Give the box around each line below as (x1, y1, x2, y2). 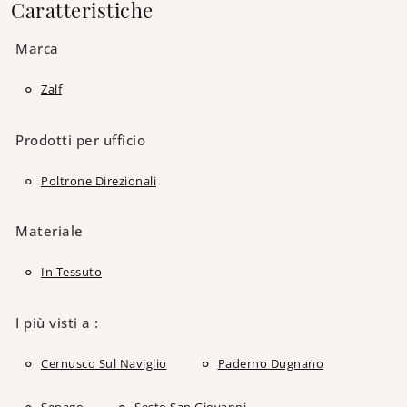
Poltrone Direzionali (41, 172, 156, 189)
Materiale (15, 222, 84, 241)
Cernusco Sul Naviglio (41, 354, 167, 372)
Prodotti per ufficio (15, 130, 145, 149)
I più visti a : (15, 313, 99, 332)
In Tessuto (41, 263, 102, 281)
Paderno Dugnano (217, 354, 323, 372)
